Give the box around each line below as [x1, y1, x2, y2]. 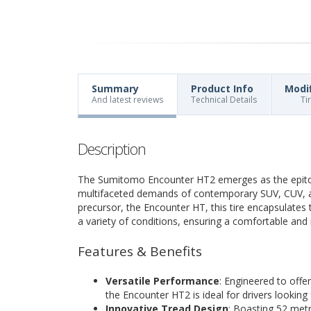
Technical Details [191, 93, 257, 106]
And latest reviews [92, 93, 163, 106]
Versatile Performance [106, 274, 219, 287]
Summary [92, 81, 139, 95]
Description [78, 137, 146, 159]
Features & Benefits [78, 242, 202, 260]
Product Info [191, 81, 253, 95]
